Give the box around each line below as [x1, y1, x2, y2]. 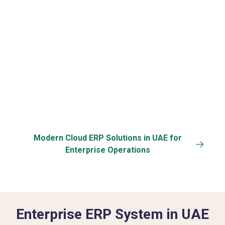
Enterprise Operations [65, 145, 150, 155]
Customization [16, 32, 64, 41]
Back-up [98, 29, 126, 37]
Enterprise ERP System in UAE [16, 205, 209, 222]
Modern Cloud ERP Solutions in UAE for [33, 133, 182, 143]
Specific [27, 23, 54, 31]
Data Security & [87, 19, 137, 28]
